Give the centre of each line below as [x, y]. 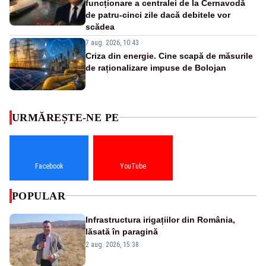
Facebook [49, 166]
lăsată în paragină [122, 231]
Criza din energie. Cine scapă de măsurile [169, 56]
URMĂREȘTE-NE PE [66, 117]
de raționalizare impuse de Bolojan [156, 67]
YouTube [133, 166]
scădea [100, 26]
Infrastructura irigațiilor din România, [160, 219]
